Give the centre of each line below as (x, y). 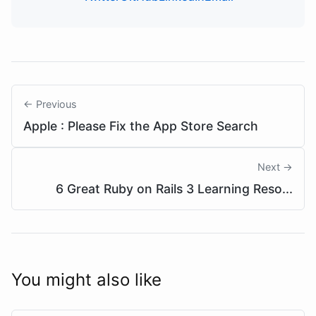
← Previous (50, 104)
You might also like (86, 279)
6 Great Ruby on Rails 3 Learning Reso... (174, 188)
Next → (275, 166)
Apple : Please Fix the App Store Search (141, 126)
